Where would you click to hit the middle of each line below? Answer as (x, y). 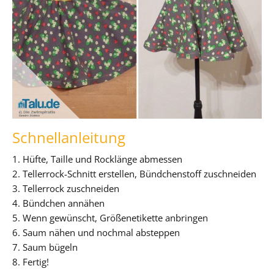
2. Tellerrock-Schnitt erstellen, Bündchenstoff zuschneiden (134, 173)
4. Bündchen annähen (58, 203)
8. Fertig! (31, 261)
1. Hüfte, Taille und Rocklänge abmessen (97, 159)
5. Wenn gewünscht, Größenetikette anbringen (110, 217)
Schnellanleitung (69, 137)
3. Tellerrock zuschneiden (66, 188)
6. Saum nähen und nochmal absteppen (96, 232)
